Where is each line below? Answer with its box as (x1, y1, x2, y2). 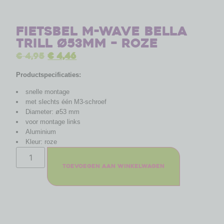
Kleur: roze (25, 138, 57, 146)
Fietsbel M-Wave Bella (16, 23, 188, 40)
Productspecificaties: (16, 70, 81, 78)
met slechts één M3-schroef (25, 98, 106, 106)
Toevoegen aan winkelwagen (62, 162, 165, 170)
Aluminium (25, 128, 56, 136)
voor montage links (25, 118, 80, 126)
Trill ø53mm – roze (16, 35, 158, 52)
